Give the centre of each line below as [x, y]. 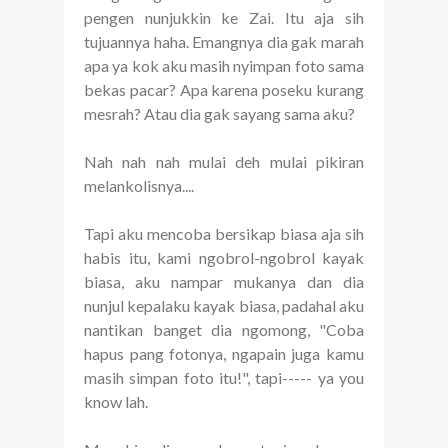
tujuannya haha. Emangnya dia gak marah [224, 42]
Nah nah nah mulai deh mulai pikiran [224, 162]
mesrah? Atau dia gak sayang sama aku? [221, 114]
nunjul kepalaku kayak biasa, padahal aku [224, 306]
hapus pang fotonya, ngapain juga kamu [224, 354]
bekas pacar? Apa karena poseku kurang [224, 90]
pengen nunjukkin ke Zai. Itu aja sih [224, 18]
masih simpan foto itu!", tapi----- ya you [224, 378]
